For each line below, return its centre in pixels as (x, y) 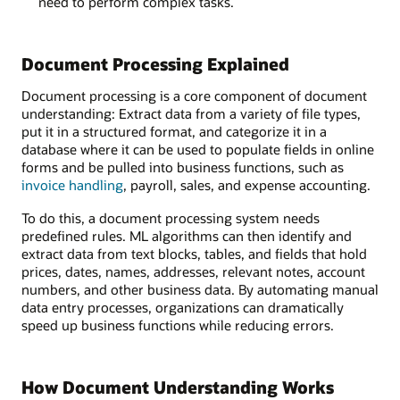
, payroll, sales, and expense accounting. (247, 185)
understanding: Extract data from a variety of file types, (191, 114)
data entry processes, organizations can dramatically (183, 307)
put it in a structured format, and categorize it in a (174, 132)
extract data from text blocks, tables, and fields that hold (194, 253)
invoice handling (72, 185)
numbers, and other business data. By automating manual (200, 289)
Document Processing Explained (155, 64)
